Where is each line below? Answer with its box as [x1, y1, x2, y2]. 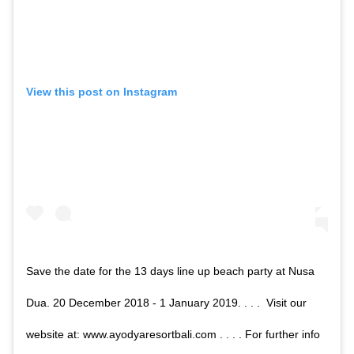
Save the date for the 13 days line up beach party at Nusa [26, 264, 314, 277]
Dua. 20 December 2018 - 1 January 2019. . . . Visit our [26, 296, 307, 309]
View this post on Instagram [26, 85, 177, 99]
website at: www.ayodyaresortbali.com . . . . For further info [26, 327, 320, 341]
